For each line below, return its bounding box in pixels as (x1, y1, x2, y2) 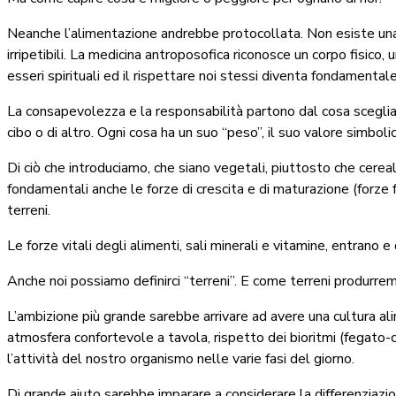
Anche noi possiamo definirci (7, 270, 184, 291)
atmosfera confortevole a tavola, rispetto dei (7, 327, 290, 347)
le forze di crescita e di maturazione (131, 179, 353, 199)
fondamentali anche (7, 179, 131, 199)
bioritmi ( (290, 327, 344, 347)
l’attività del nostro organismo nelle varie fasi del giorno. (7, 348, 354, 369)
